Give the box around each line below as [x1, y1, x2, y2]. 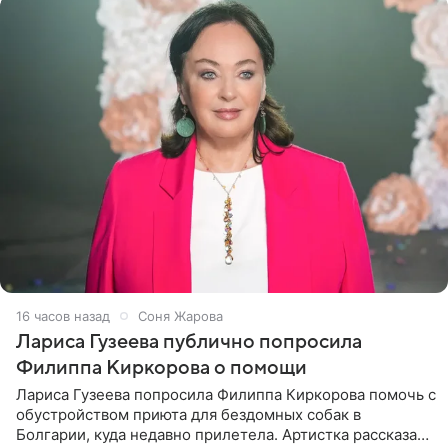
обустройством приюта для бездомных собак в [16, 404, 361, 424]
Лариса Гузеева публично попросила [16, 330, 362, 353]
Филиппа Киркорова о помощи [16, 356, 307, 379]
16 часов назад [16, 307, 110, 324]
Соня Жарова [138, 307, 223, 324]
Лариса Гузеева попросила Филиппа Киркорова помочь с [16, 384, 436, 404]
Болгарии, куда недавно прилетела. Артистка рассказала [16, 424, 434, 444]
